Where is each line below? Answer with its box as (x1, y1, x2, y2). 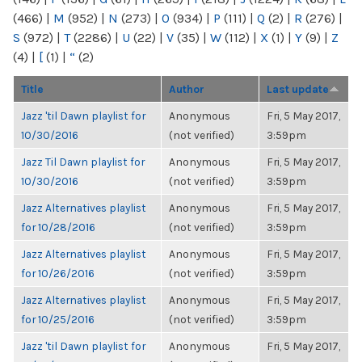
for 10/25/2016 (21, 313, 95, 326)
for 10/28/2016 (21, 221, 95, 234)
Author (169, 82, 204, 95)
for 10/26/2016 (21, 267, 95, 280)
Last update (267, 82, 329, 95)
